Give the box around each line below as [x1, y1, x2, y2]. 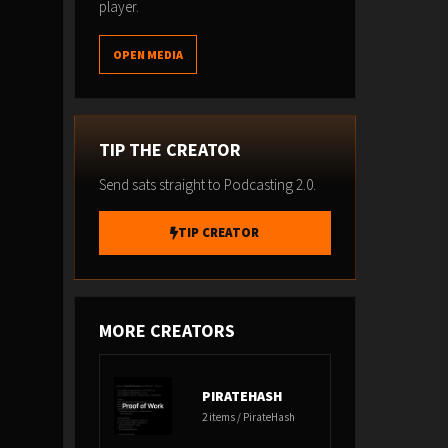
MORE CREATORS [98, 319, 235, 342]
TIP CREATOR [178, 224, 260, 241]
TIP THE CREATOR [98, 138, 241, 161]
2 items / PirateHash [201, 410, 295, 424]
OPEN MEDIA [112, 47, 183, 62]
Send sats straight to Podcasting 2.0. [98, 175, 316, 194]
